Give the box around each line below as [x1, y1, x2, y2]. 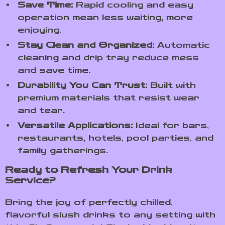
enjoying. [18, 25, 61, 35]
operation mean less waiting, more [18, 13, 193, 22]
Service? [5, 175, 56, 186]
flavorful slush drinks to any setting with [5, 210, 215, 219]
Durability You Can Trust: [18, 80, 147, 90]
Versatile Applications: [18, 121, 133, 130]
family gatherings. [18, 146, 108, 155]
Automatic [154, 40, 210, 50]
